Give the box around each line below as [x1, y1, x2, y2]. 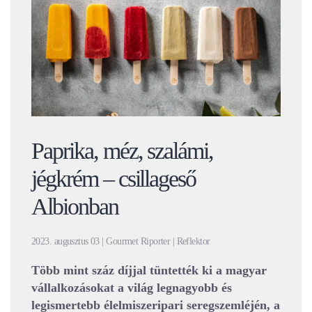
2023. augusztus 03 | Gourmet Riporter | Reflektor [31, 235, 210, 247]
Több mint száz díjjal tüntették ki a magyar [31, 263, 267, 277]
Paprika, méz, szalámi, [31, 137, 214, 164]
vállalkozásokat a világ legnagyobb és [31, 280, 232, 295]
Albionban [31, 193, 118, 219]
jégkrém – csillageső [31, 165, 196, 192]
